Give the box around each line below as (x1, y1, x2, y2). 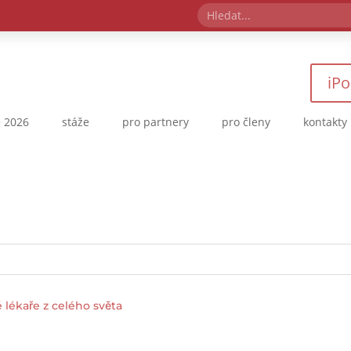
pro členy (221, 114, 270, 129)
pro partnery (121, 114, 189, 129)
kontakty (302, 114, 347, 129)
